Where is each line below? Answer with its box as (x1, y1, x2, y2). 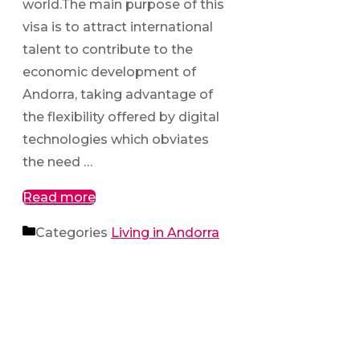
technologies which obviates (22, 131, 209, 147)
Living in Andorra (111, 224, 219, 240)
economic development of (22, 63, 196, 80)
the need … (22, 153, 92, 170)
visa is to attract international (22, 18, 213, 35)
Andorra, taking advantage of (22, 86, 213, 102)
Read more (22, 189, 96, 205)
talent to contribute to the (22, 41, 193, 57)
